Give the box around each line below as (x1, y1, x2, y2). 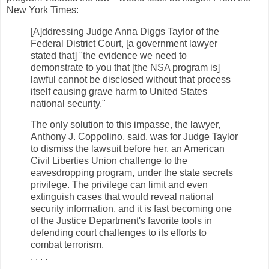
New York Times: (7, 4, 79, 15)
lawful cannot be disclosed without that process (31, 74, 231, 85)
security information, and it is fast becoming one (31, 204, 232, 214)
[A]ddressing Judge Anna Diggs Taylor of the (31, 26, 219, 37)
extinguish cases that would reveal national (31, 192, 214, 202)
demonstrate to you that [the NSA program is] (31, 62, 220, 73)
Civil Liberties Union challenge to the (31, 156, 187, 166)
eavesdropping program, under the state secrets (31, 168, 233, 178)
